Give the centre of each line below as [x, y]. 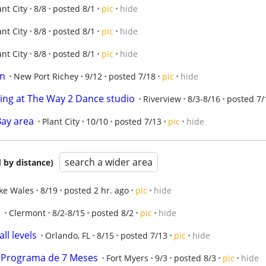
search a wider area [109, 162]
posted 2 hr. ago [96, 190]
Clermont [27, 213]
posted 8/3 [195, 258]
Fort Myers [127, 258]
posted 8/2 [113, 213]
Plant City [61, 121]
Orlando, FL [68, 235]
